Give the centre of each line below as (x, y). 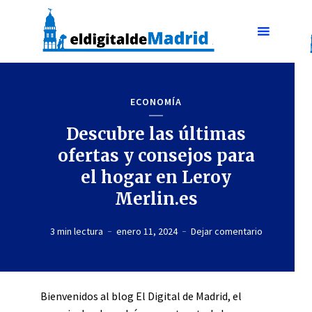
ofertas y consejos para (156, 156)
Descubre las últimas (156, 134)
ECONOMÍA (156, 102)
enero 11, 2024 (147, 231)
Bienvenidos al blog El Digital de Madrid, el (141, 296)
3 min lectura (76, 231)
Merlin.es (156, 199)
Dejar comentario (226, 231)
